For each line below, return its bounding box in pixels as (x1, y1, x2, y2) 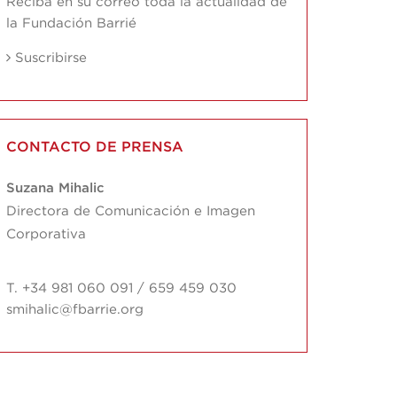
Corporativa (5, 228, 86, 242)
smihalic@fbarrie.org (5, 303, 144, 317)
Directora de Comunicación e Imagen (5, 205, 255, 219)
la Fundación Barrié (5, 17, 136, 31)
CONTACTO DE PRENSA (5, 140, 183, 155)
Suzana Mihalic (5, 182, 105, 196)
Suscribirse (14, 51, 87, 66)
